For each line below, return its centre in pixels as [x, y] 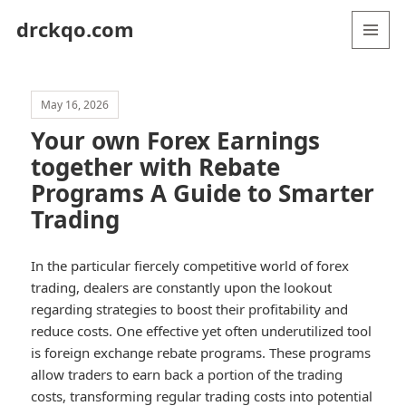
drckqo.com [75, 29]
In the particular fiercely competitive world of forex [190, 266]
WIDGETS [378, 86]
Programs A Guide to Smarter [203, 193]
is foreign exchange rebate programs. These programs [201, 353]
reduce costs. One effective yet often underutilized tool [202, 331]
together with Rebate [156, 167]
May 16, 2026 [75, 105]
